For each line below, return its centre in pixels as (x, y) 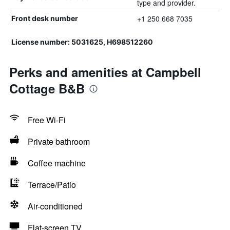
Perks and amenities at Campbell (105, 72)
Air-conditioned (55, 206)
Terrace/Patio (52, 185)
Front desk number (45, 18)
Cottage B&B (47, 88)
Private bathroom (59, 141)
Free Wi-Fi (47, 120)
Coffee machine (57, 163)
